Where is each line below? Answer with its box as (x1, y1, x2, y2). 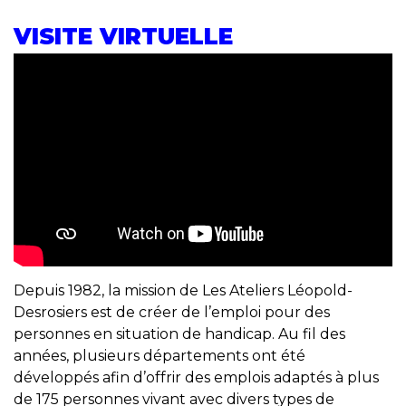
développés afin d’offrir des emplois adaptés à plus (14, 369, 379, 387)
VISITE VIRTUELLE (14, 23, 233, 50)
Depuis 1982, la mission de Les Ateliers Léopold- (14, 282, 353, 300)
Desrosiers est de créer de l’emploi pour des (14, 304, 330, 322)
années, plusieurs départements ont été (14, 347, 305, 365)
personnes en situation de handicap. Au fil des (14, 325, 345, 343)
